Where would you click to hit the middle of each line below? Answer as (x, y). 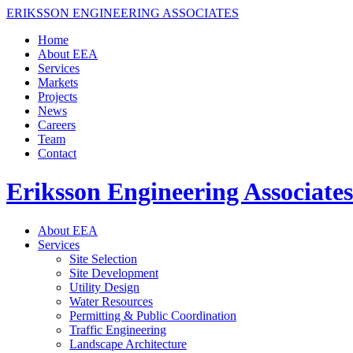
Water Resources (111, 301)
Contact (57, 153)
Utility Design (104, 287)
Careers (57, 125)
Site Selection (103, 258)
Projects (58, 97)
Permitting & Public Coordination (153, 315)
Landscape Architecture (128, 344)
